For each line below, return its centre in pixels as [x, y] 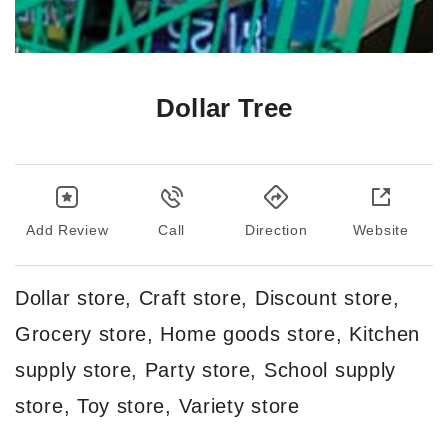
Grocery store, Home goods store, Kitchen [218, 333]
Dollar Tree [224, 107]
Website [380, 229]
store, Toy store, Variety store [157, 405]
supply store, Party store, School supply [206, 369]
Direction [276, 229]
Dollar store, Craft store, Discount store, [207, 297]
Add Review [67, 229]
